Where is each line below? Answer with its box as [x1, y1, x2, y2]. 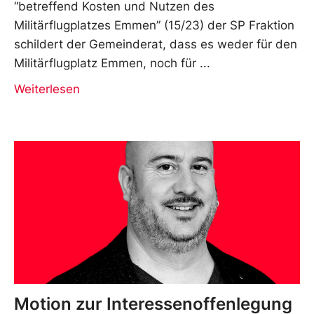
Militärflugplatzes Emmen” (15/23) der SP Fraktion [14, 18, 294, 32]
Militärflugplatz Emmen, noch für [14, 55, 196, 70]
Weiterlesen [14, 81, 80, 96]
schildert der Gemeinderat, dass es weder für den [14, 36, 297, 51]
